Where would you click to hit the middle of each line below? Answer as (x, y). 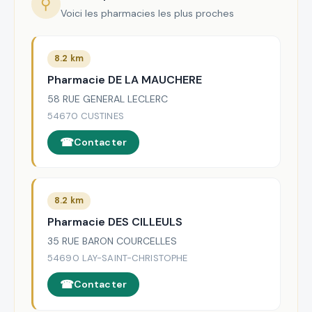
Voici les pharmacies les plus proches (147, 13)
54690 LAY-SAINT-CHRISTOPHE (118, 258)
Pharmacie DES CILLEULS (115, 222)
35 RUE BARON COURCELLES (112, 241)
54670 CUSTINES (86, 116)
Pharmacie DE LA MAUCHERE (125, 79)
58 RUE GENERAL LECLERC (108, 99)
